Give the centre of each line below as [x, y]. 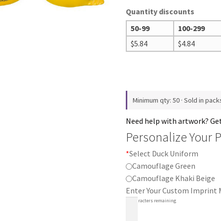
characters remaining [154, 200]
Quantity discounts [160, 11]
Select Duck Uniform [164, 153]
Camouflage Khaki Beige [173, 178]
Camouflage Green [164, 166]
